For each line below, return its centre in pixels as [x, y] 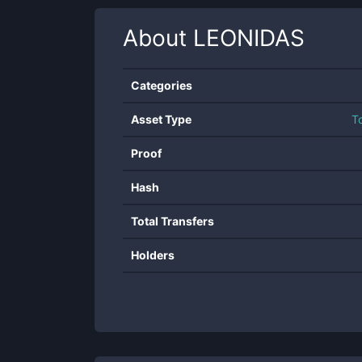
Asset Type [161, 119]
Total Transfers [173, 221]
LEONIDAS [249, 38]
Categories [162, 85]
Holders [153, 255]
